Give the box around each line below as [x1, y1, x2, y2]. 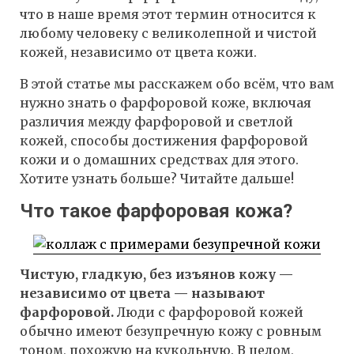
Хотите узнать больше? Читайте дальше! [20, 171, 294, 187]
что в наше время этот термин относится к [20, 6, 316, 23]
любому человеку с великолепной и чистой [20, 25, 317, 42]
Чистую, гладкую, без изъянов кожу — [20, 266, 293, 283]
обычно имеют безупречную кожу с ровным [20, 323, 322, 340]
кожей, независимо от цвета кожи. [20, 44, 257, 61]
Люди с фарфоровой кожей [114, 304, 303, 321]
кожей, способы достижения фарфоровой [20, 133, 308, 149]
